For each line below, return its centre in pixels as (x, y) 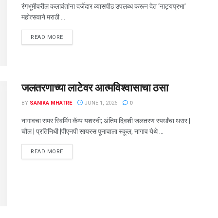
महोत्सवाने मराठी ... (43, 17)
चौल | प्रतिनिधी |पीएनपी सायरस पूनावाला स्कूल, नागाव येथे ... (92, 132)
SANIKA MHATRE (51, 103)
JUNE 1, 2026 (100, 103)
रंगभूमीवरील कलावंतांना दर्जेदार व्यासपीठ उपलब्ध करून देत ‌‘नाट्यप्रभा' (104, 6)
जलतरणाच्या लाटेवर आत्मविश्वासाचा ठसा (95, 88)
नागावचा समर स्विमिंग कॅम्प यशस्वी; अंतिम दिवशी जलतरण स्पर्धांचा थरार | (106, 121)
